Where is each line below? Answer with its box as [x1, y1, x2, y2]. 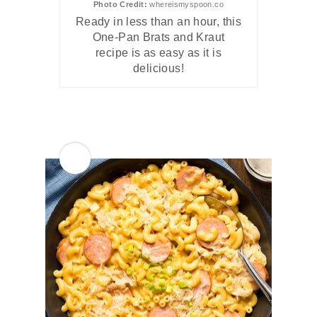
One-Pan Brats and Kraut [92, 31, 225, 44]
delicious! [133, 62, 184, 75]
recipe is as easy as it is [96, 47, 221, 59]
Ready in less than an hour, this [75, 16, 242, 28]
